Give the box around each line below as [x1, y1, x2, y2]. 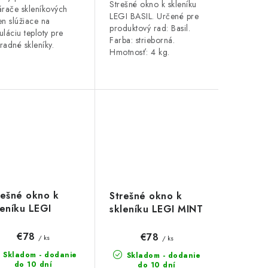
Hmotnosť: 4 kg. [109, 46, 170, 59]
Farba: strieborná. [109, 34, 175, 47]
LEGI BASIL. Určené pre [109, 10, 199, 23]
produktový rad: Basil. [109, 22, 190, 35]
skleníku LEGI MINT [109, 202, 203, 217]
